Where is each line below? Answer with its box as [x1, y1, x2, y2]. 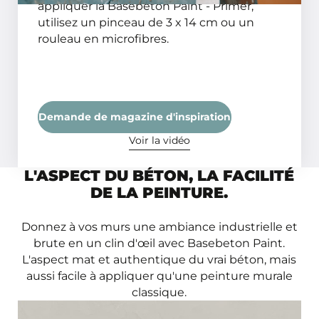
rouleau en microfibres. [38, 31, 169, 46]
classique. [132, 284, 187, 299]
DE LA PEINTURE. [90, 183, 229, 202]
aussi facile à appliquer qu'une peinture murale [26, 268, 293, 283]
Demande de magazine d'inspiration [38, 110, 231, 124]
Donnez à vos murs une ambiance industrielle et [21, 219, 298, 234]
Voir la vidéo [128, 133, 190, 147]
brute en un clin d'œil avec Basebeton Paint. [33, 235, 286, 250]
